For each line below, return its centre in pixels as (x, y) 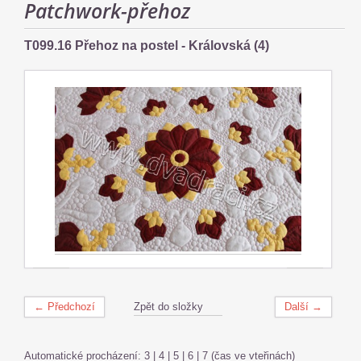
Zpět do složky (168, 306)
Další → (303, 306)
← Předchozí (64, 306)
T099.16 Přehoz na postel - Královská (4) (147, 46)
